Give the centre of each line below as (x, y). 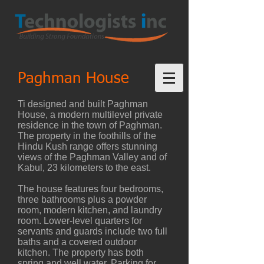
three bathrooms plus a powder (82, 199)
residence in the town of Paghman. (90, 125)
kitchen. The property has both (81, 253)
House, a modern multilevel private (90, 115)
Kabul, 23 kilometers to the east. (84, 168)
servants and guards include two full (93, 231)
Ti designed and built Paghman (83, 104)
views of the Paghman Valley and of (92, 157)
